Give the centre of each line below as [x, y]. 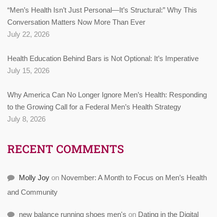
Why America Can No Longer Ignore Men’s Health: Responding [107, 94]
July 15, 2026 [28, 70]
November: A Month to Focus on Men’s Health [134, 177]
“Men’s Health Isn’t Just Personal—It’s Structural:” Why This [102, 10]
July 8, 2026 [26, 119]
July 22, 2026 [28, 34]
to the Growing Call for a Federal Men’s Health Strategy [94, 107]
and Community [32, 192]
